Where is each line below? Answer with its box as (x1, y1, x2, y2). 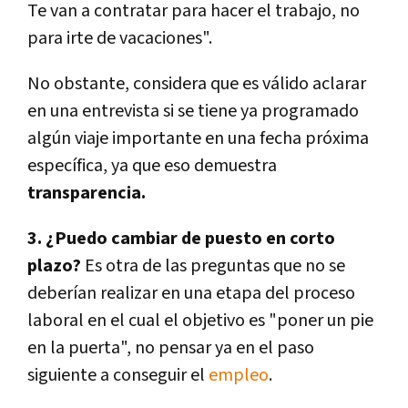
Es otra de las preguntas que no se (81, 254, 345, 279)
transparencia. (27, 181, 146, 206)
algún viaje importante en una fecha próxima (27, 127, 369, 151)
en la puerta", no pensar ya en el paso (27, 336, 314, 361)
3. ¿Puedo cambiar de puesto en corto (27, 227, 335, 251)
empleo (209, 363, 269, 388)
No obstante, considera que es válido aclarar (27, 72, 366, 97)
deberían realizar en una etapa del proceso (27, 281, 355, 306)
